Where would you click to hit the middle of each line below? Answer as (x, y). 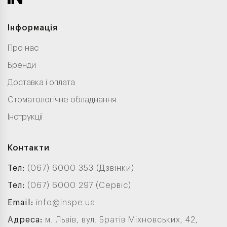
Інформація (33, 28)
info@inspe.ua (66, 202)
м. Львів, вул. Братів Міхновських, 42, (122, 220)
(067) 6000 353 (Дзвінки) (81, 168)
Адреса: (26, 220)
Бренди (22, 65)
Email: (22, 202)
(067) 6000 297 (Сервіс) (79, 185)
